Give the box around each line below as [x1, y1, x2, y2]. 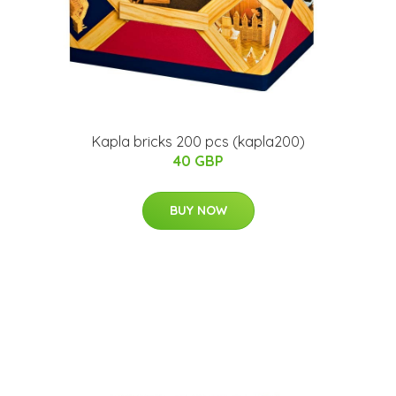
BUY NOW [169, 202, 227, 219]
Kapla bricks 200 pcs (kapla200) [91, 133, 305, 151]
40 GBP [172, 152, 224, 171]
